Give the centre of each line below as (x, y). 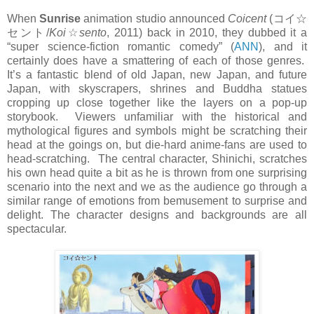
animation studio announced (156, 18)
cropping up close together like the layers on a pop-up (157, 102)
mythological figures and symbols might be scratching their (157, 130)
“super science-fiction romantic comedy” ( (121, 46)
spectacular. (40, 228)
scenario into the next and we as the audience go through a (157, 186)
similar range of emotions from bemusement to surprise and (157, 200)
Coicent (247, 18)
